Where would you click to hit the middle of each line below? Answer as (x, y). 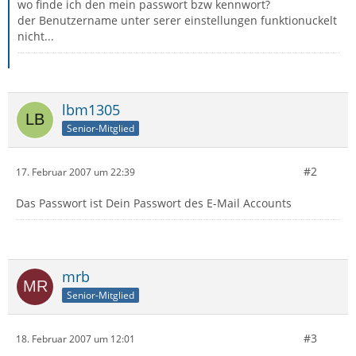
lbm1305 (91, 110)
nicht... (36, 36)
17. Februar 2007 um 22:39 (75, 172)
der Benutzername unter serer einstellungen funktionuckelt (177, 20)
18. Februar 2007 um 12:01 (75, 339)
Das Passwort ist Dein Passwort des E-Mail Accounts (154, 203)
